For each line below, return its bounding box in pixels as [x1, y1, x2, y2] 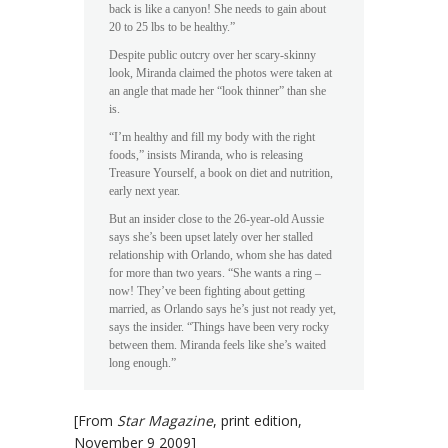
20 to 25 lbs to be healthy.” [109, 21, 235, 34]
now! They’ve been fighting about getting [109, 285, 305, 298]
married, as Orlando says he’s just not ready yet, [109, 303, 336, 316]
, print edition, [213, 411, 302, 431]
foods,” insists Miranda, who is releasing [109, 149, 303, 162]
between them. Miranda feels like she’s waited [109, 339, 326, 352]
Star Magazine [117, 411, 213, 431]
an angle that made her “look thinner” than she [109, 85, 326, 98]
